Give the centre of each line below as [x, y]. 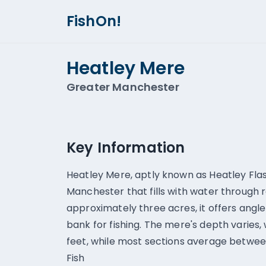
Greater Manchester [123, 87]
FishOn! [94, 21]
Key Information [126, 148]
